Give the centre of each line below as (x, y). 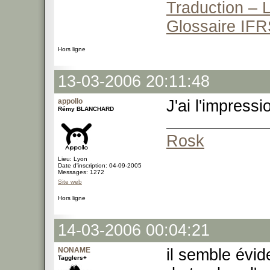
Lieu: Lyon (73, 159)
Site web (70, 182)
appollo (70, 101)
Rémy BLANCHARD (86, 109)
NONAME (74, 250)
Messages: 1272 (81, 172)
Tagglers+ (72, 258)
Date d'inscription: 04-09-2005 (100, 165)
